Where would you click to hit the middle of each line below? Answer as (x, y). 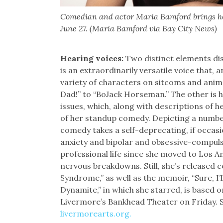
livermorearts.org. (96, 213)
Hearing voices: (93, 58)
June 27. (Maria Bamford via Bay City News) (138, 28)
